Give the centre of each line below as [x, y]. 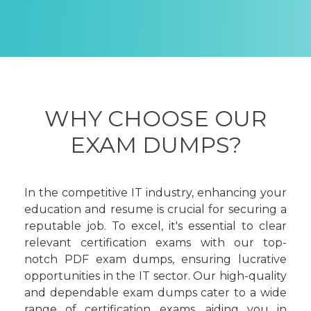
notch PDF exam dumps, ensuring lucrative [155, 259]
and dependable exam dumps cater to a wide [155, 293]
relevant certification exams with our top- [155, 243]
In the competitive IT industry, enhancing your [155, 193]
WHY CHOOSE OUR [155, 118]
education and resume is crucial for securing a [155, 209]
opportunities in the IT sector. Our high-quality [155, 276]
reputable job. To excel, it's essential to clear [155, 226]
